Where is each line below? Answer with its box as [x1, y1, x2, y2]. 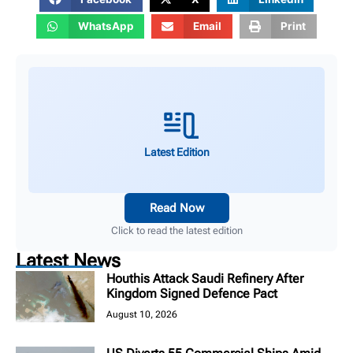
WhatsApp [77, 20, 134, 33]
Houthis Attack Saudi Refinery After [106, 271, 303, 287]
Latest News [16, 250, 121, 273]
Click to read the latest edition [110, 225, 243, 237]
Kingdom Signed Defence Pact [106, 286, 277, 302]
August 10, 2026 [106, 309, 177, 321]
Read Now [149, 201, 204, 216]
